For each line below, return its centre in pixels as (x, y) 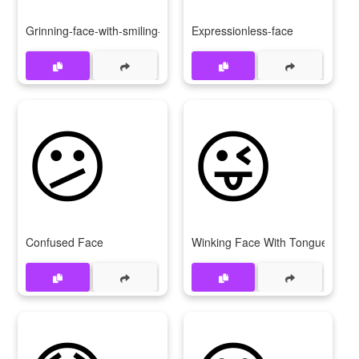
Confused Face (65, 242)
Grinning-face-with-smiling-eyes (106, 30)
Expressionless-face (242, 30)
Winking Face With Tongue (259, 242)
